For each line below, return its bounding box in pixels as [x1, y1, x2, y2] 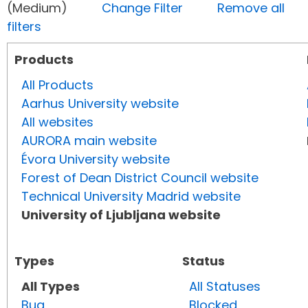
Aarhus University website [21, 95, 179, 113]
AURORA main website [21, 132, 157, 150]
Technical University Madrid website [21, 188, 241, 206]
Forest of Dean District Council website [21, 169, 258, 187]
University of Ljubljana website [21, 206, 221, 224]
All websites [21, 113, 93, 131]
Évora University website [21, 151, 170, 168]
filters [7, 18, 41, 36]
